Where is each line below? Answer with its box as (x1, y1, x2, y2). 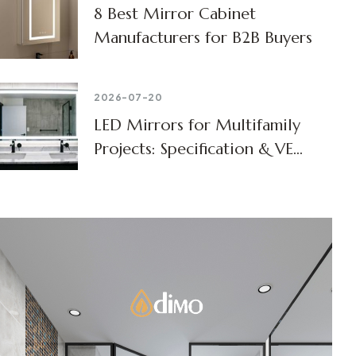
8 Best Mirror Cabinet (94, 3, 256, 24)
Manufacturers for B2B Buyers (94, 27, 312, 48)
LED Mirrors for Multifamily (94, 114, 300, 135)
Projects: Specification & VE (94, 138, 293, 159)
